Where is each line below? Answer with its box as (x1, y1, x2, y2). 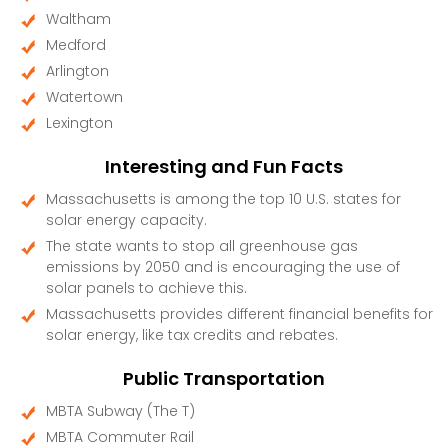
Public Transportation (123, 365, 325, 391)
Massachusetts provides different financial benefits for (46, 303, 433, 324)
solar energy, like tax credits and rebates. (46, 324, 338, 345)
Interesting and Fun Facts (105, 153, 343, 179)
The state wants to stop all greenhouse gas (46, 235, 358, 256)
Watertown (46, 86, 123, 107)
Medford (46, 34, 106, 55)
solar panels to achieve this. (46, 277, 247, 298)
